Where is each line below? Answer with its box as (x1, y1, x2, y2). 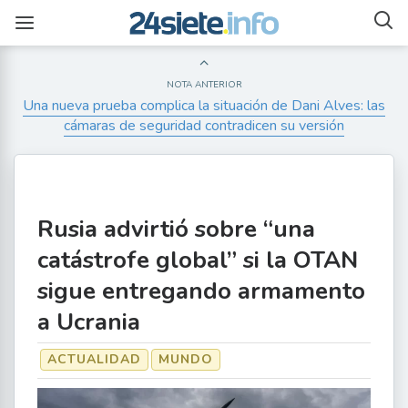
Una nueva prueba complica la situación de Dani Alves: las (23, 96, 385, 116)
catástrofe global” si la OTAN (37, 244, 358, 276)
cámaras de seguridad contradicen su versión (64, 116, 344, 136)
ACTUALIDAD (47, 351, 141, 368)
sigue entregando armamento (37, 275, 365, 307)
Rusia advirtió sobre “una (37, 213, 315, 245)
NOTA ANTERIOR (166, 78, 242, 91)
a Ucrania (37, 306, 140, 338)
